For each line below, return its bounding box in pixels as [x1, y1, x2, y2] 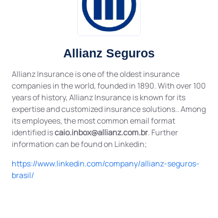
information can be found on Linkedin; [12, 139, 147, 149]
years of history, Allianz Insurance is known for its [12, 92, 185, 103]
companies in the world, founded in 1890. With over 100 [12, 80, 206, 91]
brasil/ [12, 170, 34, 181]
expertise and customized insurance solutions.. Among [12, 104, 206, 114]
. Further [148, 127, 178, 138]
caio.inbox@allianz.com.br [54, 127, 148, 138]
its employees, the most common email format [12, 115, 175, 126]
